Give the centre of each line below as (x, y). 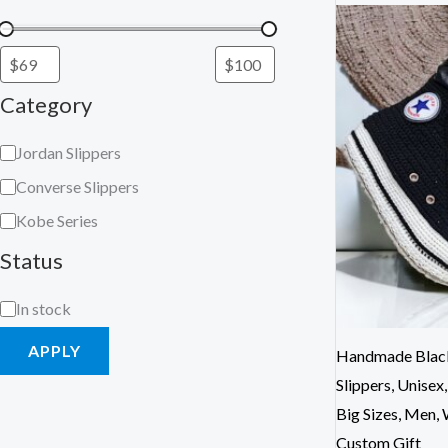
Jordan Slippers (68, 152)
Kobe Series (57, 220)
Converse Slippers (77, 186)
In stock (43, 308)
